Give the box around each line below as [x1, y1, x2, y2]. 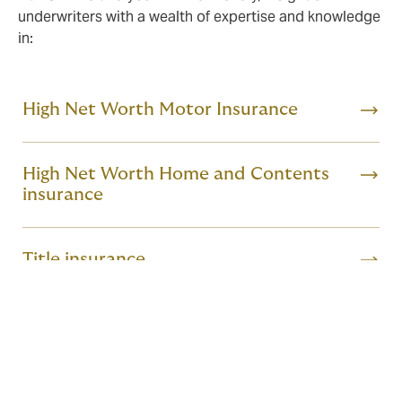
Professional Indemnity [22, 314, 214, 333]
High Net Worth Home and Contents [22, 164, 329, 183]
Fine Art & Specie [22, 379, 166, 398]
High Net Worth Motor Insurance [22, 100, 298, 118]
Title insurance [22, 249, 145, 268]
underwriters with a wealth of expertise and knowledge [18, 6, 380, 26]
